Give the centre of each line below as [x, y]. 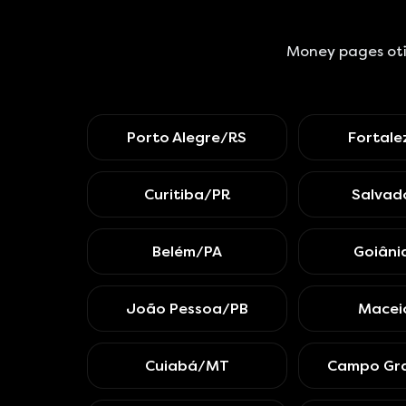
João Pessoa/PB [187, 309]
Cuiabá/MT [187, 366]
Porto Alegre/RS [187, 137]
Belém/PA [187, 251]
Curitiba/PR [187, 194]
